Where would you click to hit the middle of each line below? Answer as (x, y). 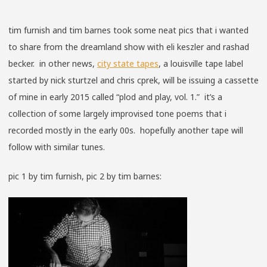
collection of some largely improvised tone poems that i (117, 113)
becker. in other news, (53, 63)
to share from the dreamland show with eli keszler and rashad (129, 46)
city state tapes (128, 63)
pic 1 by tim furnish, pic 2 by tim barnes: (85, 176)
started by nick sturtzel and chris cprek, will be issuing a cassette (133, 80)
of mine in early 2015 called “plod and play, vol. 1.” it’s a (115, 97)
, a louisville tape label (201, 63)
